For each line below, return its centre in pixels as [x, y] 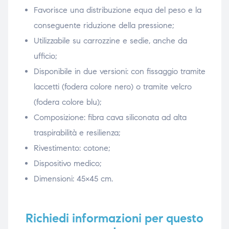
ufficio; [45, 56]
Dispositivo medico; [67, 163]
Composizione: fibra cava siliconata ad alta [110, 117]
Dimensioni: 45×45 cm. [73, 178]
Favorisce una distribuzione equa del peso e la [117, 10]
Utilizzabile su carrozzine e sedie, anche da [110, 40]
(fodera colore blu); [67, 102]
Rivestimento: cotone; [72, 148]
